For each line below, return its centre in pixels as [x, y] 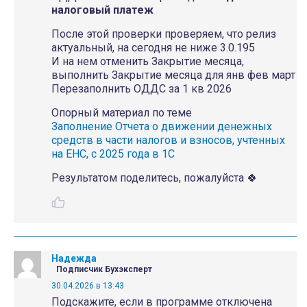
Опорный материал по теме [122, 113]
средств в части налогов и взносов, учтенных [168, 140]
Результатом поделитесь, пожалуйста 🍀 [155, 178]
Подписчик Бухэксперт [104, 269]
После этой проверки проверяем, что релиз [164, 34]
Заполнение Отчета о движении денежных [162, 126]
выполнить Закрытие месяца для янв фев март [173, 75]
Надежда [74, 258]
